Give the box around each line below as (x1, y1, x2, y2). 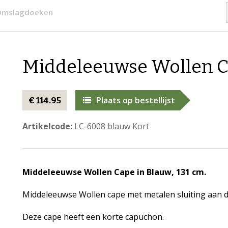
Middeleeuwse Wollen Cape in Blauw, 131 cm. (22, 166, 206, 178)
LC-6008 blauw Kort (72, 121, 149, 132)
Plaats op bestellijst (96, 95, 175, 106)
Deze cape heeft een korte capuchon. (22, 211, 164, 222)
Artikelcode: (22, 121, 72, 132)
